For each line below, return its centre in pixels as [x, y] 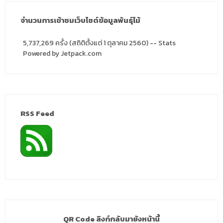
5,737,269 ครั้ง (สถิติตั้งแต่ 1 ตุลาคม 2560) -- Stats [99, 43]
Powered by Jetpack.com [62, 54]
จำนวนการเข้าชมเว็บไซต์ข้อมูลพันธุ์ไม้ [80, 20]
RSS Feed [37, 113]
